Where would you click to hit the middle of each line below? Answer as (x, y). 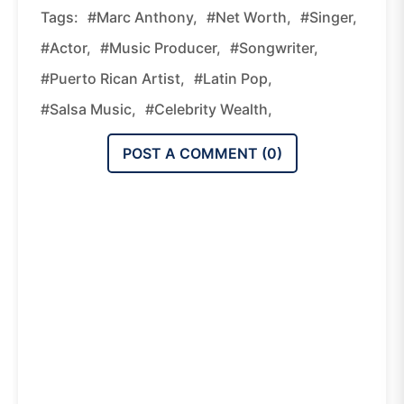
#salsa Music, (88, 109)
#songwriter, (274, 47)
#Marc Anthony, (142, 17)
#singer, (329, 17)
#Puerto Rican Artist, (113, 78)
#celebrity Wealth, (209, 109)
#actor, (66, 47)
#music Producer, (161, 47)
